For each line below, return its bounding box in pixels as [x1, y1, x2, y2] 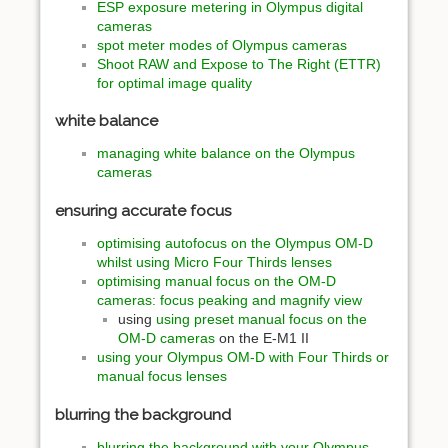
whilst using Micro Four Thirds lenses [97, 253, 332, 270]
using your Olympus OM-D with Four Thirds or [97, 348, 389, 365]
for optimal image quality [97, 74, 252, 91]
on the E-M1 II [215, 329, 309, 346]
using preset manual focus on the [156, 310, 367, 327]
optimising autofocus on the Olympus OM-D [97, 234, 373, 251]
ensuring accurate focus [55, 200, 232, 220]
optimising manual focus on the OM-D [97, 272, 336, 289]
